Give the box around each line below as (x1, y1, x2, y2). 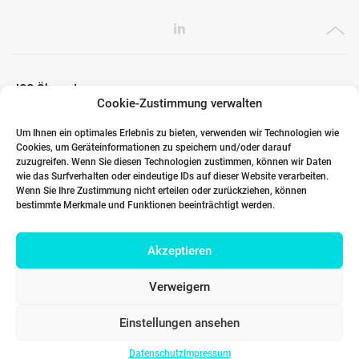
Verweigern (149, 279, 210, 294)
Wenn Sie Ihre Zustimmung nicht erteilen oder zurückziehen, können (16, 185, 307, 196)
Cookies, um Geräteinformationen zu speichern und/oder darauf (16, 142, 291, 153)
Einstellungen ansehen (119, 315, 240, 330)
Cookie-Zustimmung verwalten (97, 96, 262, 111)
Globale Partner (16, 147, 97, 160)
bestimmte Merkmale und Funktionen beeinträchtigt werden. (16, 200, 275, 211)
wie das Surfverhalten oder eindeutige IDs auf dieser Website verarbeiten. (16, 171, 329, 182)
